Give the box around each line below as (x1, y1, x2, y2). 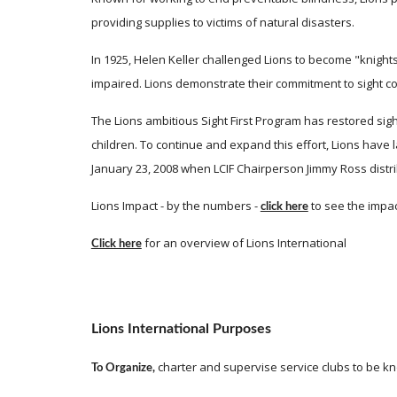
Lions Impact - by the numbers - (90, 198, 258, 214)
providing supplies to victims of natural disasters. (90, 14, 357, 30)
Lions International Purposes (90, 322, 271, 336)
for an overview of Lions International (141, 235, 352, 251)
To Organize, (90, 362, 155, 374)
